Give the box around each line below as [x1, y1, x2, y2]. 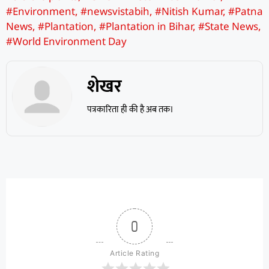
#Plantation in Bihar [99, 19, 193, 34]
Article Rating [110, 249, 159, 258]
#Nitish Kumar [155, 4, 223, 19]
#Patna [228, 4, 263, 19]
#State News [198, 19, 258, 34]
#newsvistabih [80, 4, 150, 19]
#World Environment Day [6, 34, 127, 49]
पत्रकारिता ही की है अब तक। [86, 102, 174, 118]
